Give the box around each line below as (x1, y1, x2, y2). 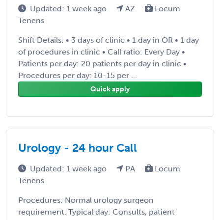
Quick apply (90, 84, 130, 93)
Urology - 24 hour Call (18, 140, 137, 155)
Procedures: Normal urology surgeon (18, 195, 154, 205)
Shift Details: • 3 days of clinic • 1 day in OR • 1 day (18, 35, 199, 45)
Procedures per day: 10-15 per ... (18, 70, 137, 80)
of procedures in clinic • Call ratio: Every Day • (18, 47, 185, 56)
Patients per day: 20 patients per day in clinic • (18, 58, 187, 68)
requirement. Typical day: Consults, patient (18, 207, 175, 217)
